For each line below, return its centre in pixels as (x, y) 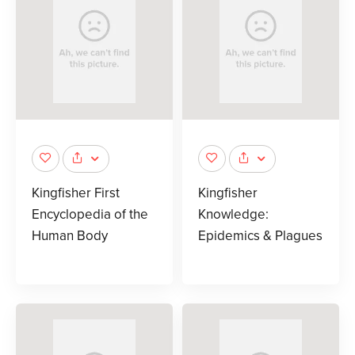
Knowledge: (233, 214)
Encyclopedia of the (90, 214)
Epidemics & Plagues (260, 235)
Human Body (70, 235)
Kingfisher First (76, 193)
